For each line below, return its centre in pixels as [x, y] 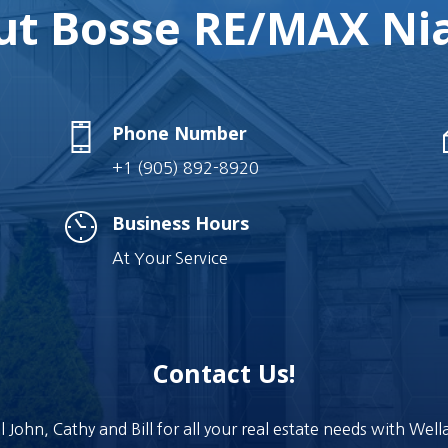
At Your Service [169, 257]
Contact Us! [224, 373]
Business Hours [180, 222]
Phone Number [179, 133]
